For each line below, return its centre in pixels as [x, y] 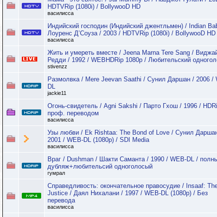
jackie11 [57, 93]
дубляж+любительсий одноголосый [100, 166]
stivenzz [57, 66]
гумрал [56, 173]
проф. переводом [73, 113]
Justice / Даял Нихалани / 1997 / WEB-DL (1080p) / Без [128, 193]
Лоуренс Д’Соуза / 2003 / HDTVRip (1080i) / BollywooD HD [132, 33]
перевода [61, 200]
